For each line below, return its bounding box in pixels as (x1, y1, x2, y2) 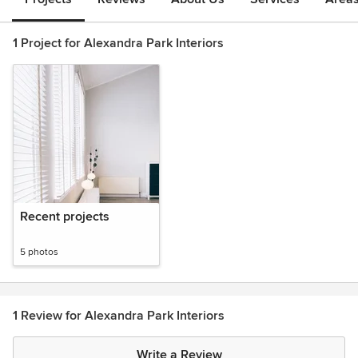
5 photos (20, 246, 58, 258)
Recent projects (20, 209, 109, 225)
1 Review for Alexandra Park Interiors (13, 308, 225, 324)
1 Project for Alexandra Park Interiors (13, 35, 224, 51)
